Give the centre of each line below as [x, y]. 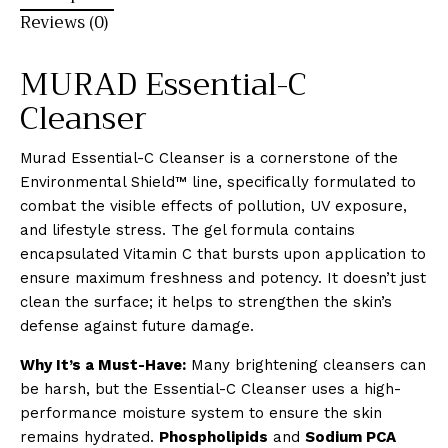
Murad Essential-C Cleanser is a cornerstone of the [209, 158]
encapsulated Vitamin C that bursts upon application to [223, 254]
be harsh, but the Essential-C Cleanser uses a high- [210, 389]
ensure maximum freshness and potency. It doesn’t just [223, 278]
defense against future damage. [137, 326]
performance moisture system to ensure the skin [201, 413]
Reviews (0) [64, 22]
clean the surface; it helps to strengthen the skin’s [206, 302]
